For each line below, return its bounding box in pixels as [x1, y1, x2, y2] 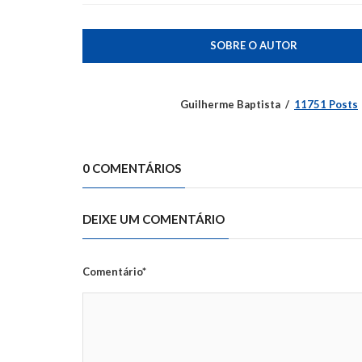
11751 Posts [294, 97, 358, 111]
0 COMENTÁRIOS [82, 160, 181, 175]
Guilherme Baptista [180, 97, 280, 111]
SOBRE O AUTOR [209, 38, 297, 52]
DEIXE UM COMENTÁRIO [82, 211, 225, 226]
